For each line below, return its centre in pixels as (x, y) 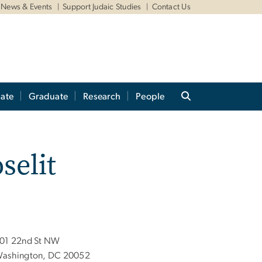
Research (102, 97)
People (150, 97)
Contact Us (171, 7)
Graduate (49, 97)
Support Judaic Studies (102, 7)
